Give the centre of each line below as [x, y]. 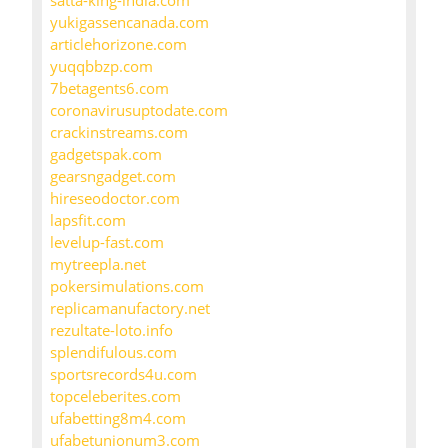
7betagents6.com [109, 88]
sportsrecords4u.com [123, 374]
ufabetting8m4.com [118, 418]
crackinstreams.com [119, 132]
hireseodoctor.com [115, 198]
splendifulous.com [113, 352]
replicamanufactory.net [130, 308]
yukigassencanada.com [129, 22]
